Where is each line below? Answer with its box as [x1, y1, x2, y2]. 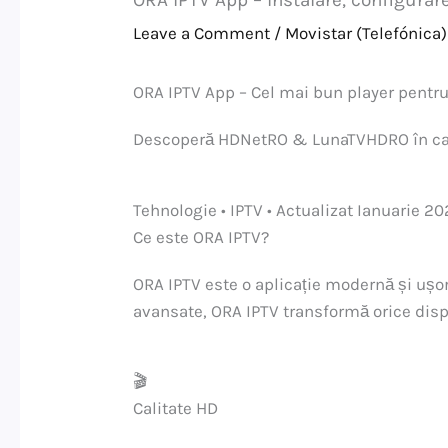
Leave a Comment [133, 23, 271, 44]
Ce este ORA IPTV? [133, 226, 270, 247]
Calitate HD [133, 398, 219, 419]
